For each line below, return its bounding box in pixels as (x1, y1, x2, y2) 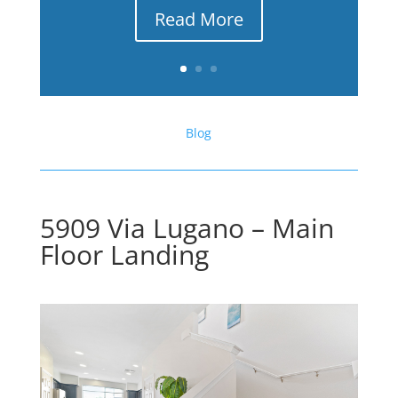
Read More (154, 7, 243, 32)
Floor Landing (39, 236, 209, 273)
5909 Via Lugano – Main (39, 210, 334, 246)
